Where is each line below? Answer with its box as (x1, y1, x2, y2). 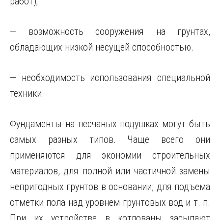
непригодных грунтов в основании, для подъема (10, 181, 210, 192)
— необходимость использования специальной (10, 72, 210, 83)
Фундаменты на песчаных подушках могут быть (10, 118, 210, 130)
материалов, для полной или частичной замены (10, 165, 210, 177)
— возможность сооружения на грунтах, (10, 26, 210, 37)
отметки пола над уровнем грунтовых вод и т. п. (10, 196, 210, 208)
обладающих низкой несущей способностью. (10, 41, 193, 53)
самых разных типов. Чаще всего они (10, 134, 210, 145)
